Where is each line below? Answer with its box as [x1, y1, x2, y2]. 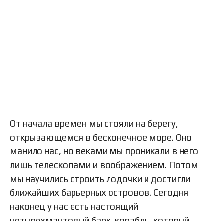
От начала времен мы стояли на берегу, [10, 118, 178, 129]
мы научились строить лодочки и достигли [10, 173, 190, 184]
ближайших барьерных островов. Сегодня [10, 187, 188, 198]
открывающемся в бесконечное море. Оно [10, 132, 192, 143]
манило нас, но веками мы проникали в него [10, 146, 198, 157]
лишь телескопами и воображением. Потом [10, 159, 198, 171]
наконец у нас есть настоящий [10, 201, 138, 212]
